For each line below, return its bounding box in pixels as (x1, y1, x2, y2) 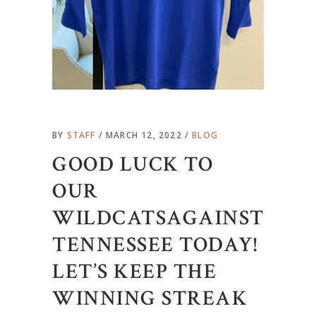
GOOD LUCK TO (52, 151, 213, 178)
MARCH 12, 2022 (106, 129, 186, 141)
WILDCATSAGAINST (52, 205, 265, 232)
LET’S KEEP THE (52, 258, 217, 286)
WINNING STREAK (52, 285, 248, 312)
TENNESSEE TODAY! (52, 231, 257, 259)
